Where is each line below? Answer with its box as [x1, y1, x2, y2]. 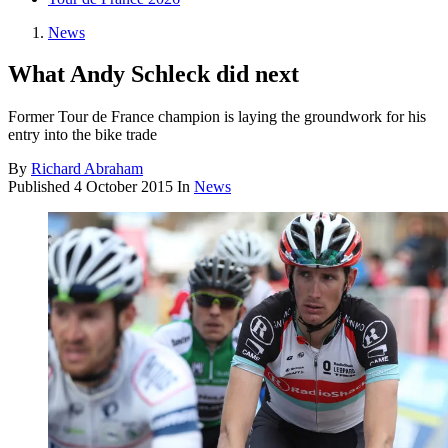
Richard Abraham [31, 160, 143, 178]
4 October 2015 [74, 178, 173, 196]
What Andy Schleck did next [8, 61, 299, 88]
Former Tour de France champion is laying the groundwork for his [8, 108, 426, 126]
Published [8, 178, 74, 196]
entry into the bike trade [8, 126, 157, 144]
